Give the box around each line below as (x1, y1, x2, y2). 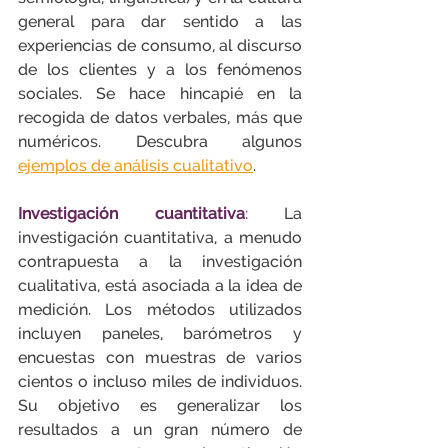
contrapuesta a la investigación (18, 252, 302, 271)
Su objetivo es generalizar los (18, 396, 302, 415)
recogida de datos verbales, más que (18, 108, 302, 127)
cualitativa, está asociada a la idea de (18, 276, 302, 295)
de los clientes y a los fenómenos (18, 60, 302, 79)
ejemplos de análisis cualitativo (18, 156, 253, 175)
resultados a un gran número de (18, 420, 302, 439)
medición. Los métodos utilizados (18, 300, 302, 319)
